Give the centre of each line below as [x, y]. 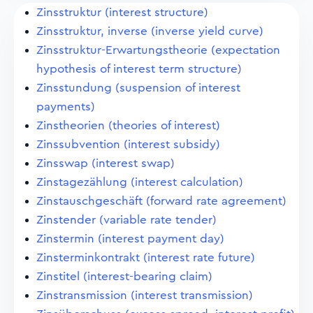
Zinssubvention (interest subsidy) [128, 144]
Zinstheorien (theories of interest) [128, 125]
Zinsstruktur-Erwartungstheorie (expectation [158, 50]
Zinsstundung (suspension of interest [138, 88]
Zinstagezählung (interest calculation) [140, 182]
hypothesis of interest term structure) [139, 69]
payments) [66, 107]
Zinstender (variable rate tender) [126, 220]
